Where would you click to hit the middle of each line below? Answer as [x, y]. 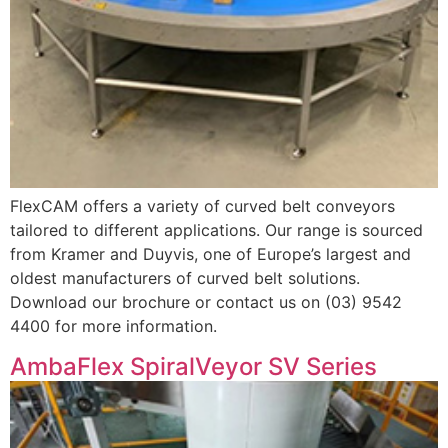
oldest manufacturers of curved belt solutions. [185, 278]
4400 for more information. [113, 326]
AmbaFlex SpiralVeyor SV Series [193, 366]
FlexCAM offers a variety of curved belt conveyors [202, 206]
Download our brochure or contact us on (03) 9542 [206, 302]
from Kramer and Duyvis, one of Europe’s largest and [210, 254]
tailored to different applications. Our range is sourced [216, 230]
